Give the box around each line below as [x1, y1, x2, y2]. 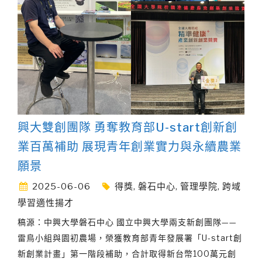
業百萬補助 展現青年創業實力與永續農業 [18, 139, 242, 154]
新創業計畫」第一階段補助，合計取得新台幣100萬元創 [18, 248, 236, 258]
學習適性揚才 [18, 197, 74, 208]
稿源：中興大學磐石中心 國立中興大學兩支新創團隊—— [18, 216, 237, 227]
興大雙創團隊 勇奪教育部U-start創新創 [18, 120, 237, 135]
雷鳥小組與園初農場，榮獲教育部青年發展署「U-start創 [18, 232, 242, 243]
